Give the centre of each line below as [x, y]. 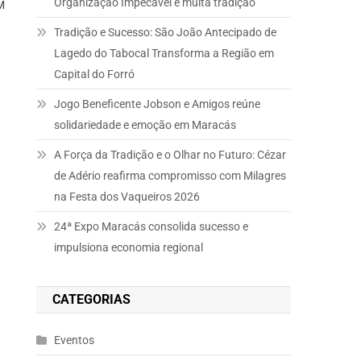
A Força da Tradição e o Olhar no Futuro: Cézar [170, 155]
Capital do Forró [95, 74]
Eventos [75, 340]
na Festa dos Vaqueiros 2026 [127, 197]
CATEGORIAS [92, 299]
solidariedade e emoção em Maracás [145, 125]
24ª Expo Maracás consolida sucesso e [151, 226]
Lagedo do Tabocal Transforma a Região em [164, 53]
